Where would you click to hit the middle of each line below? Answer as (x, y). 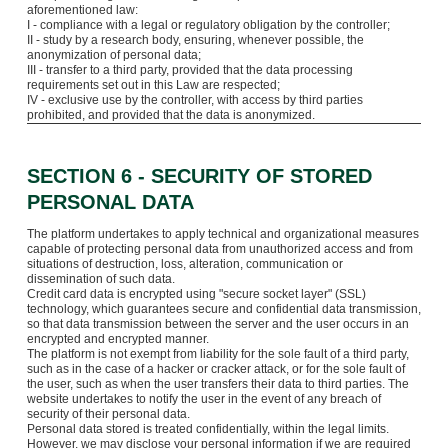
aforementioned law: (82, 9)
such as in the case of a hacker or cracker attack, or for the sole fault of (215, 368)
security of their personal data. (108, 413)
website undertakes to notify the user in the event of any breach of (203, 398)
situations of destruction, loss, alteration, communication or (184, 263)
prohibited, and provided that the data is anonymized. (170, 114)
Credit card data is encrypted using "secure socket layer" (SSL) (196, 293)
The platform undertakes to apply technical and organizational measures (222, 233)
